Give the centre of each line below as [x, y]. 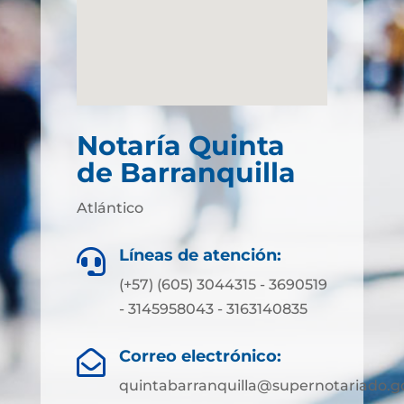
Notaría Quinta [180, 146]
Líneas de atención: [200, 255]
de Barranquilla [186, 173]
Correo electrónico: [200, 356]
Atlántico [110, 208]
